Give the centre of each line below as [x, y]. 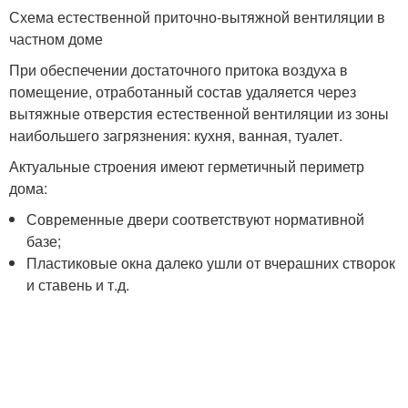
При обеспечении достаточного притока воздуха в [178, 69]
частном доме [56, 38]
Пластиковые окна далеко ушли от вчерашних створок [211, 262]
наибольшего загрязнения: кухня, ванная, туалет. [176, 135]
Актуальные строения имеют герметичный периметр [187, 166]
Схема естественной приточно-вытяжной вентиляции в [197, 16]
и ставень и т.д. [78, 284]
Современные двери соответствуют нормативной [196, 219]
